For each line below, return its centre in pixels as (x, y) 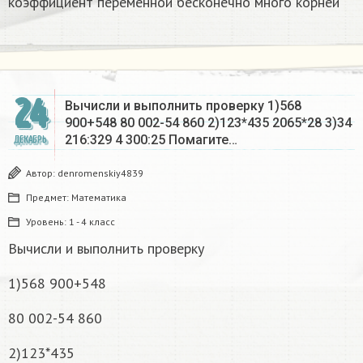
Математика (99, 198)
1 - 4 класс (92, 222)
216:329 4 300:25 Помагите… (151, 140)
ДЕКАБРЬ (30, 140)
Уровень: (47, 222)
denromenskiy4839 (100, 173)
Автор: (42, 173)
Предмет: (49, 198)
